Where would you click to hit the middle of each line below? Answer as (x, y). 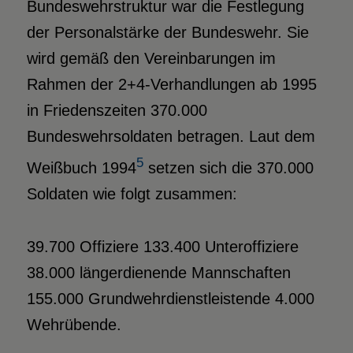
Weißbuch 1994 (81, 167)
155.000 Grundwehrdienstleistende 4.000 (170, 298)
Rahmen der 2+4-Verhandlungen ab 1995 (171, 85)
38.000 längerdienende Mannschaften (158, 272)
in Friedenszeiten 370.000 (117, 111)
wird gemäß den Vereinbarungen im (151, 59)
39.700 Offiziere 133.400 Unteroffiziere (162, 246)
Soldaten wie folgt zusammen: (132, 193)
